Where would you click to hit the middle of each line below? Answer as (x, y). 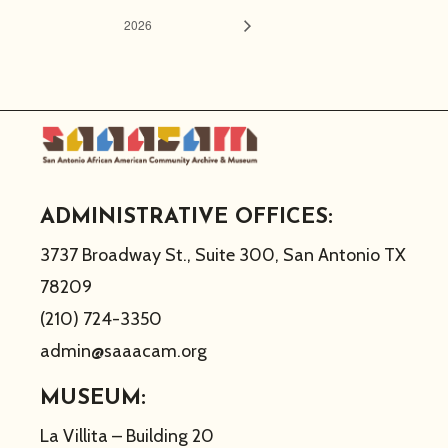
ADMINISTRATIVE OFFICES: (187, 217)
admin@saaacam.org (124, 350)
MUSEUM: (93, 398)
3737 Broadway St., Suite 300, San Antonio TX (223, 254)
